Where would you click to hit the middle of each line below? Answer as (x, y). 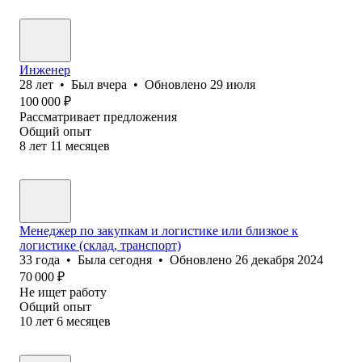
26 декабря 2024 (279, 259)
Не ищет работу (63, 292)
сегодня (130, 259)
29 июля (233, 84)
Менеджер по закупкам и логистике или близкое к (159, 230)
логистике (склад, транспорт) (100, 245)
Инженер (45, 69)
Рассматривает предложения (98, 116)
